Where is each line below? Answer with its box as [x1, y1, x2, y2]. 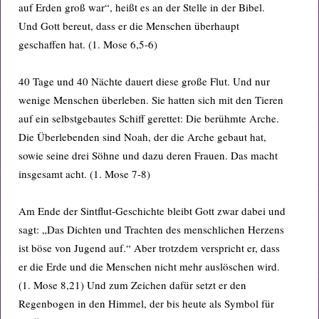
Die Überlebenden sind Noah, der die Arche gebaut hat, [19, 130, 266, 144]
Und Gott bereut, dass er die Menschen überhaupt [19, 19, 239, 33]
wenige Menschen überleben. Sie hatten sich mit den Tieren [19, 93, 283, 107]
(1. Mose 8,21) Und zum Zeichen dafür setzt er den [19, 278, 246, 292]
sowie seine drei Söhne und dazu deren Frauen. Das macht [19, 148, 278, 162]
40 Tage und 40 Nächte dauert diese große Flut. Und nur [19, 74, 270, 88]
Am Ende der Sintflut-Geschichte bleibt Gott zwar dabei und [19, 204, 286, 218]
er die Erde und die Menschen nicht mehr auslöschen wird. [19, 259, 280, 273]
